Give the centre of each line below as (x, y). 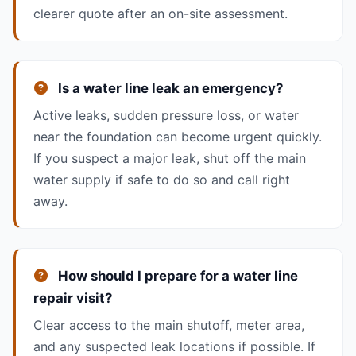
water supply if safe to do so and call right (161, 180)
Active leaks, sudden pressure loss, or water (166, 116)
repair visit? (72, 298)
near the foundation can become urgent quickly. (177, 137)
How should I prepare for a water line (176, 276)
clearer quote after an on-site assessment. (160, 13)
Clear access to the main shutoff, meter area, (168, 325)
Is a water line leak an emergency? (168, 88)
